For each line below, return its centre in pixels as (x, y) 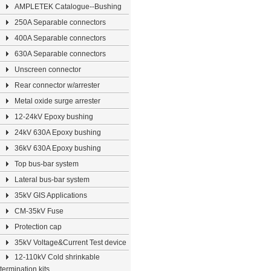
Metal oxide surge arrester (57, 101)
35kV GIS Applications (51, 195)
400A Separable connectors (60, 38)
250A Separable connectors (60, 22)
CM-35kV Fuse (39, 211)
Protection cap (38, 227)
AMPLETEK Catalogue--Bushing (68, 7)
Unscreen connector (48, 70)
